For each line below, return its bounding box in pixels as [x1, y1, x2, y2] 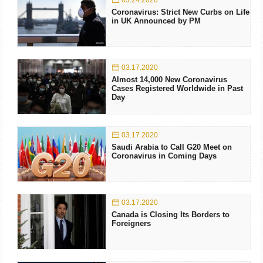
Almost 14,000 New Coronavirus [112, 75, 227, 85]
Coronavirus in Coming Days [112, 151, 217, 161]
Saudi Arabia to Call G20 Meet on [112, 143, 232, 152]
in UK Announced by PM [112, 16, 201, 26]
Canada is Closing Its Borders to [112, 210, 230, 220]
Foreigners [112, 219, 151, 228]
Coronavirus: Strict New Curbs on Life [112, 8, 249, 17]
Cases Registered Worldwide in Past [112, 84, 243, 93]
